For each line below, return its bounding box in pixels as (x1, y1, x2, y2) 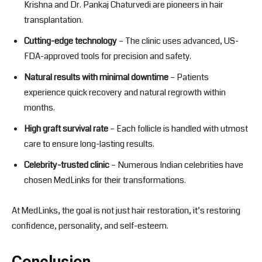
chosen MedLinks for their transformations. (24, 174, 186, 187)
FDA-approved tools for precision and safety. (24, 50, 191, 63)
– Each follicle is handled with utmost (108, 122, 248, 136)
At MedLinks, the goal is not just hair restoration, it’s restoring (12, 204, 240, 218)
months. (24, 101, 55, 115)
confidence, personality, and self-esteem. (12, 219, 168, 233)
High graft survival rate (24, 122, 108, 136)
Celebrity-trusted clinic (24, 158, 109, 172)
